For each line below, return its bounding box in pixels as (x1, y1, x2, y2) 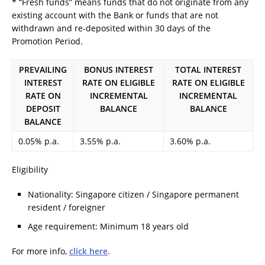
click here (69, 245, 108, 257)
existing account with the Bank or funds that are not (12, 9, 218, 21)
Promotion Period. (12, 35, 83, 47)
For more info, (12, 245, 69, 257)
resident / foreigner (28, 201, 105, 213)
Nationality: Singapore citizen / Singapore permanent (28, 188, 239, 200)
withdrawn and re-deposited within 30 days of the (12, 22, 211, 34)
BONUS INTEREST (84, 63, 153, 75)
